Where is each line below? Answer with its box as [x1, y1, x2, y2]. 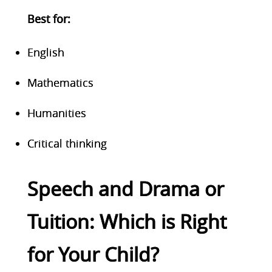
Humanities [27, 105, 86, 120]
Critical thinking [27, 135, 107, 151]
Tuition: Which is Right [27, 208, 226, 234]
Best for [27, 11, 67, 26]
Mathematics [27, 75, 93, 90]
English [27, 44, 64, 59]
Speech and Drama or [27, 175, 224, 202]
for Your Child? [27, 240, 159, 267]
